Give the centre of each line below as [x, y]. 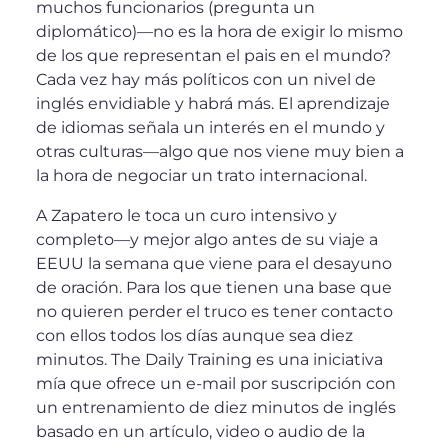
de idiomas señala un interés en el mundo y [210, 127]
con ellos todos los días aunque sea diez [194, 335]
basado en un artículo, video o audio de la [200, 431]
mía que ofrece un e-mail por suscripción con [216, 383]
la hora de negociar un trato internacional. [201, 175]
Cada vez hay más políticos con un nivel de [206, 79]
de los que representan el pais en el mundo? [213, 55]
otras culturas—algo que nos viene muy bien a [220, 151]
